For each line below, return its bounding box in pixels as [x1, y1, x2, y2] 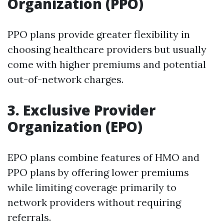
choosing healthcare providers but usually [7, 43, 206, 55]
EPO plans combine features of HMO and [7, 151, 199, 163]
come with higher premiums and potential [7, 58, 206, 70]
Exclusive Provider [23, 100, 155, 119]
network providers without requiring [7, 196, 181, 208]
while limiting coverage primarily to [7, 181, 176, 193]
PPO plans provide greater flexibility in [7, 28, 190, 40]
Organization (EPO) [7, 117, 142, 136]
